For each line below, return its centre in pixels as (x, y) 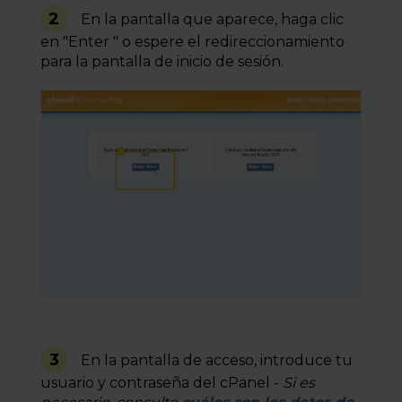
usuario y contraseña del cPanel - (162, 383)
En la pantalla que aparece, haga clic (212, 19)
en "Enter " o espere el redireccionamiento (192, 41)
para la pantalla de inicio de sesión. (164, 61)
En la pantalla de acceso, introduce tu (217, 361)
